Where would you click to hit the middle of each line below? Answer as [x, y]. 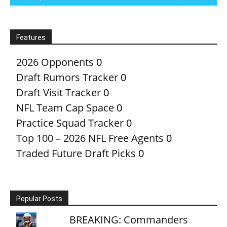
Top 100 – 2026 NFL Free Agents [90, 138]
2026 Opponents [55, 62]
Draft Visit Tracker [59, 92]
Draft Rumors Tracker [67, 77]
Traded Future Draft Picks [76, 153]
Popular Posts [39, 198]
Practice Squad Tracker [70, 123]
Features [31, 37]
